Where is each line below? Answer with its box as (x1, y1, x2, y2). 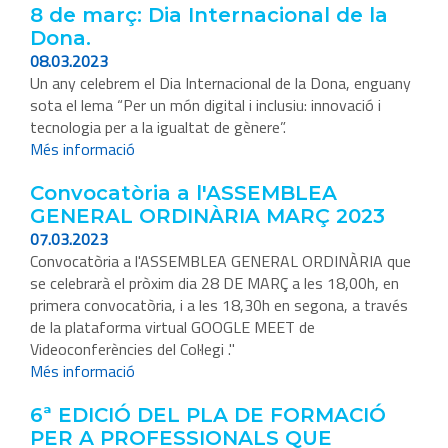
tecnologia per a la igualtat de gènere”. (30, 115, 286, 140)
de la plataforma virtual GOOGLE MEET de (30, 315, 315, 340)
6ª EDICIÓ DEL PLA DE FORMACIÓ (30, 403, 386, 428)
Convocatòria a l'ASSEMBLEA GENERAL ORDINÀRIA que (30, 249, 411, 274)
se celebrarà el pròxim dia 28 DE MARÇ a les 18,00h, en (30, 271, 399, 296)
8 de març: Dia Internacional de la (30, 3, 388, 28)
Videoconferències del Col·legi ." (30, 337, 235, 362)
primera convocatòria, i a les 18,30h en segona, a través (30, 293, 408, 318)
